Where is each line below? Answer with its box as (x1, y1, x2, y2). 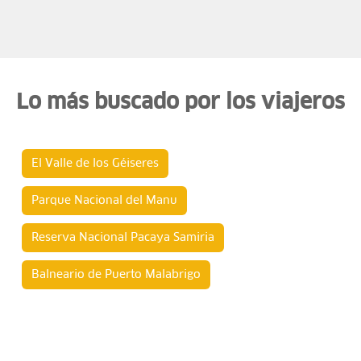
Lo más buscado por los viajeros (16, 93, 345, 114)
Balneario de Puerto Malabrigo (31, 269, 201, 280)
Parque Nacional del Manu (31, 195, 177, 206)
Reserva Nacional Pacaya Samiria (31, 232, 214, 243)
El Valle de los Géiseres (31, 158, 159, 169)
